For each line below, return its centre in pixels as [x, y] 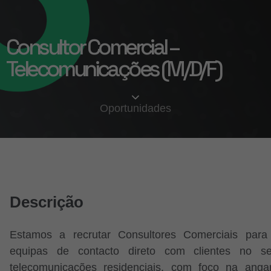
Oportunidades [135, 108]
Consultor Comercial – [92, 47]
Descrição [47, 202]
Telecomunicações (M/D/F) [114, 69]
